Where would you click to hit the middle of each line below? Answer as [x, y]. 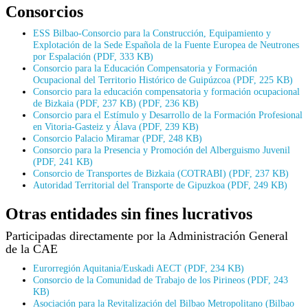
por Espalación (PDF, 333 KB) [93, 56]
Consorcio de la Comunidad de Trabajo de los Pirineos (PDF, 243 [161, 279]
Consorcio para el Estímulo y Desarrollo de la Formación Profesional [168, 114]
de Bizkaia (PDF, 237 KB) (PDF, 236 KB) [116, 103]
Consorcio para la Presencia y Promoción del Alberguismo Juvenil [162, 150]
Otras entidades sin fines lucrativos [129, 213]
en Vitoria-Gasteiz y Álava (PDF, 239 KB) [116, 126]
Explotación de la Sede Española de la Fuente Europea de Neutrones [166, 44]
